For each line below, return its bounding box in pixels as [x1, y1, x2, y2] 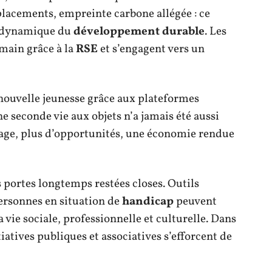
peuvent [174, 193, 217, 209]
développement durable [73, 23, 205, 39]
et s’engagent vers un [98, 41, 205, 57]
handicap [122, 193, 174, 209]
